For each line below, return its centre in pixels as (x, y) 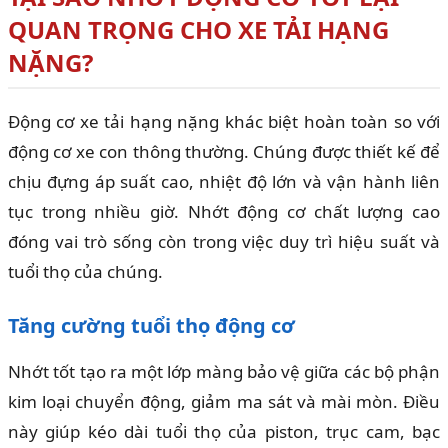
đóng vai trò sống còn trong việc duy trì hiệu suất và (224, 242)
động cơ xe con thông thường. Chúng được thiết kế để (224, 152)
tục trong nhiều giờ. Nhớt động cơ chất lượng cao (224, 212)
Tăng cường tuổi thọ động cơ (151, 326)
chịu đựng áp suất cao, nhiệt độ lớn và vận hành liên (224, 182)
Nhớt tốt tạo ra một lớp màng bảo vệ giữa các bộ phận (224, 372)
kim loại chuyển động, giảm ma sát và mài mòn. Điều (224, 402)
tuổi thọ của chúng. (85, 272)
